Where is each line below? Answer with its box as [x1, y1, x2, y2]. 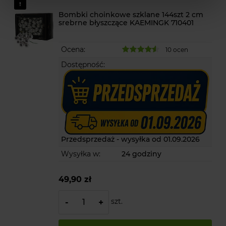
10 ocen [165, 45, 189, 53]
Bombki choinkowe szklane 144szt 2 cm [59, 10, 204, 19]
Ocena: [61, 44, 86, 54]
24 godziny [122, 149, 162, 158]
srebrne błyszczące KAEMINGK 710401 [59, 18, 194, 27]
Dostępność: [61, 60, 105, 69]
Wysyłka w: [61, 149, 101, 158]
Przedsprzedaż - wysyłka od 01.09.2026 [61, 134, 200, 144]
